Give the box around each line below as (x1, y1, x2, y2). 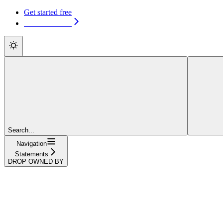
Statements (14, 150, 48, 158)
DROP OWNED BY (8, 157, 64, 165)
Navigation (16, 139, 47, 147)
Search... (8, 126, 34, 134)
